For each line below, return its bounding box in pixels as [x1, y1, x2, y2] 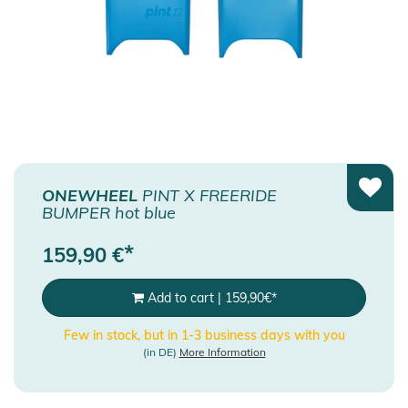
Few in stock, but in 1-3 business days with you [63, 326, 345, 343]
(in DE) [142, 344, 179, 359]
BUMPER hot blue [42, 201, 176, 223]
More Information [178, 344, 266, 359]
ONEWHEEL [42, 184, 138, 206]
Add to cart [147, 289, 214, 306]
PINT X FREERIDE [138, 184, 277, 206]
